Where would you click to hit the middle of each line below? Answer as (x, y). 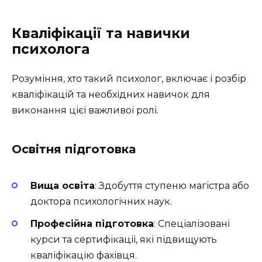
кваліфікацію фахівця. (84, 255)
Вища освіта (63, 185)
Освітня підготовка (74, 149)
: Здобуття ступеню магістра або (172, 185)
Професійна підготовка (92, 223)
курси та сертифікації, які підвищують (124, 239)
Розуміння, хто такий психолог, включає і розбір (129, 79)
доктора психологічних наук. (101, 201)
